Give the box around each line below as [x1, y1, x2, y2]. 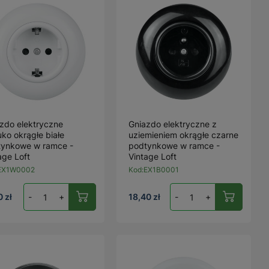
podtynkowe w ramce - [128, 141, 220, 151]
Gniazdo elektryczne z [128, 119, 217, 129]
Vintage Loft [128, 151, 177, 162]
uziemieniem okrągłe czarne [128, 130, 239, 140]
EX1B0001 [144, 165, 180, 174]
